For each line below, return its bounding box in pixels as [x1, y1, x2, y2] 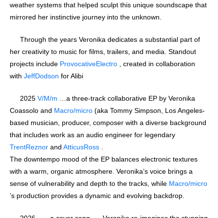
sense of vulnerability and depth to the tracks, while [10, 179, 169, 187]
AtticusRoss [63, 143, 99, 151]
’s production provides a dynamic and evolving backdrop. [10, 191, 184, 200]
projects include [10, 59, 60, 68]
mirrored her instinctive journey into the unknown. [10, 13, 162, 21]
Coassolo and [10, 106, 54, 114]
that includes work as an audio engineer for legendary [10, 130, 175, 139]
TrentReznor [10, 143, 48, 151]
